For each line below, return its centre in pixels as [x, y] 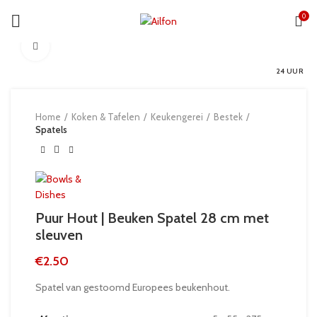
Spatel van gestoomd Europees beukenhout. [133, 287]
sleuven [59, 235]
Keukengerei [177, 117]
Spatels [51, 129]
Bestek [228, 117]
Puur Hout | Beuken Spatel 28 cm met [152, 218]
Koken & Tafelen [106, 117]
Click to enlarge [81, 47]
